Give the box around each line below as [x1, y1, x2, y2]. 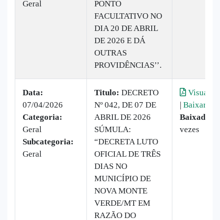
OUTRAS [94, 48, 127, 57]
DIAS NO [94, 161, 127, 171]
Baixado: [180, 112, 213, 122]
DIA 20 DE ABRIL [94, 23, 158, 33]
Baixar [183, 100, 206, 110]
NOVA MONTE [94, 186, 147, 195]
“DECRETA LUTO [94, 137, 158, 146]
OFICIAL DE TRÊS [94, 149, 161, 159]
